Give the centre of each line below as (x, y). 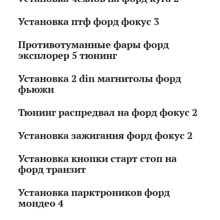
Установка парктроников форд (94, 192)
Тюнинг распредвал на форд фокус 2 (108, 112)
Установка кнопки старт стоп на (98, 159)
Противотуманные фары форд (94, 45)
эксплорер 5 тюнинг (68, 55)
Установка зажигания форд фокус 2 (106, 136)
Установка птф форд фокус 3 (89, 22)
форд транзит (52, 169)
